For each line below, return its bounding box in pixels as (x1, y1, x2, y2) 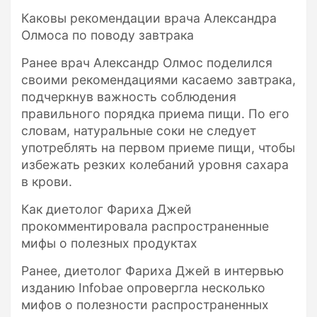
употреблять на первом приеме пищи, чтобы (21, 139, 295, 155)
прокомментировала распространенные (21, 218, 269, 234)
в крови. (21, 173, 72, 189)
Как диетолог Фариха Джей (21, 201, 192, 217)
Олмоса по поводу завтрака (21, 27, 194, 42)
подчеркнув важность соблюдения (21, 88, 236, 104)
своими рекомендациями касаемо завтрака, (21, 71, 296, 87)
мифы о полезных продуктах (21, 235, 197, 250)
